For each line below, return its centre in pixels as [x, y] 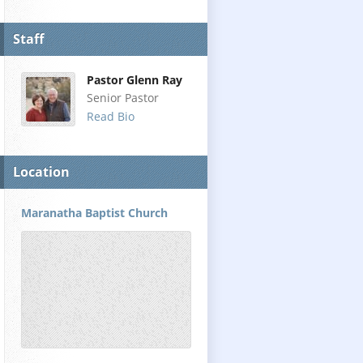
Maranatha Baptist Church [94, 213]
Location [41, 172]
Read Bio [111, 116]
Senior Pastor [123, 98]
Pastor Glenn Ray [135, 80]
